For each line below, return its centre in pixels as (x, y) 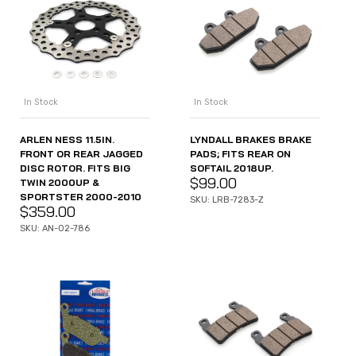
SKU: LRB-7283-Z (227, 199)
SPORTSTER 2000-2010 (81, 196)
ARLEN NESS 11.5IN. (67, 139)
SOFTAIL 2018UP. (232, 168)
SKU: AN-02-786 (55, 228)
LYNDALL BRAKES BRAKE (251, 139)
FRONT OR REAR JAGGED (81, 153)
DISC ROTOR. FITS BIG (75, 168)
